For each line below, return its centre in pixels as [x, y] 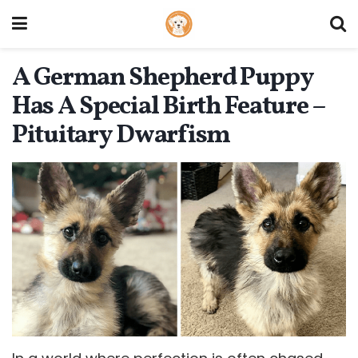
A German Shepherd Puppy [163, 78]
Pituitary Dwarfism [121, 136]
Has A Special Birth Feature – [169, 107]
